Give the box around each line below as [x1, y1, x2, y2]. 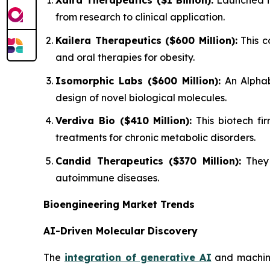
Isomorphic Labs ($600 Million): [55, 74, 221, 87]
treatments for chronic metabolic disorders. [55, 131, 256, 144]
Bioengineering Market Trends [43, 198, 195, 210]
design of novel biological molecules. [55, 91, 227, 104]
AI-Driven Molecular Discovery [43, 224, 198, 237]
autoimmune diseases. [55, 171, 159, 184]
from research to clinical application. [55, 11, 225, 24]
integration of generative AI [64, 251, 212, 263]
